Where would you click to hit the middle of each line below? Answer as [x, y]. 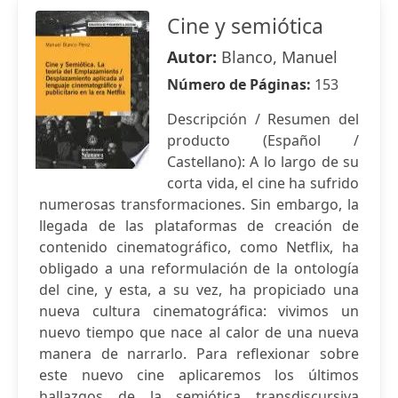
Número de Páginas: [241, 84]
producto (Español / [263, 140]
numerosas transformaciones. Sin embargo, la [199, 204]
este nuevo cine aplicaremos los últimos [199, 375]
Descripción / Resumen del [263, 119]
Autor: [194, 57]
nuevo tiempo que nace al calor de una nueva [199, 332]
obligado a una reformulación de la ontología [199, 268]
